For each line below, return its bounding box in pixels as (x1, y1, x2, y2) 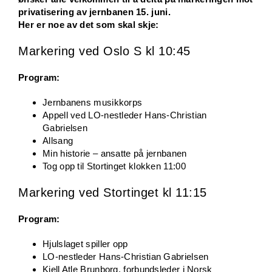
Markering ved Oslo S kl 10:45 (18, 44, 191, 58)
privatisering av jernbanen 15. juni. (18, 6, 171, 17)
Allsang (42, 135, 73, 146)
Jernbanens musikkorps (42, 97, 143, 107)
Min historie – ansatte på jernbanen (42, 148, 187, 158)
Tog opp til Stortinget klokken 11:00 (42, 160, 186, 171)
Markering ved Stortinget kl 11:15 (18, 185, 207, 199)
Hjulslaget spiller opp (42, 238, 128, 249)
